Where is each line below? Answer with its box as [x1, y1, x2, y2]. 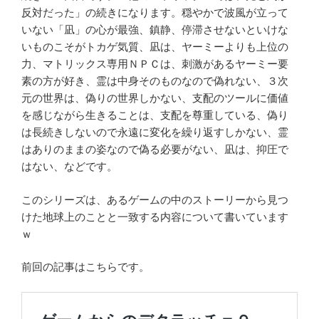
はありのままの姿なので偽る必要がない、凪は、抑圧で [21, 143, 288, 156]
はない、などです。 [21, 160, 117, 173]
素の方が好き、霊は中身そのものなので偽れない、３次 [21, 75, 288, 88]
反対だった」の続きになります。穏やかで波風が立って [21, 6, 288, 19]
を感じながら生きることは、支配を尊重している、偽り [21, 109, 288, 122]
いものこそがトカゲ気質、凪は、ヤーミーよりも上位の [21, 41, 288, 53]
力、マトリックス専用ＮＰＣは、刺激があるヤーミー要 [21, 58, 288, 70]
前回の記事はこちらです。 [21, 261, 150, 273]
